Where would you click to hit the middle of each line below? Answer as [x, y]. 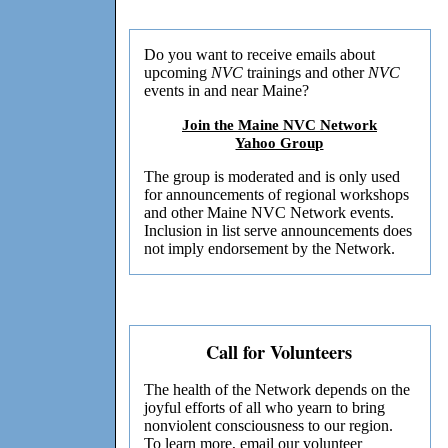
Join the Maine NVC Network [279, 125]
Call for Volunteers [279, 352]
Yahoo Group [279, 143]
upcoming [178, 73]
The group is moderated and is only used [272, 177]
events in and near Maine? [227, 91]
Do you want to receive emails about [260, 55]
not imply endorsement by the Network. [270, 249]
